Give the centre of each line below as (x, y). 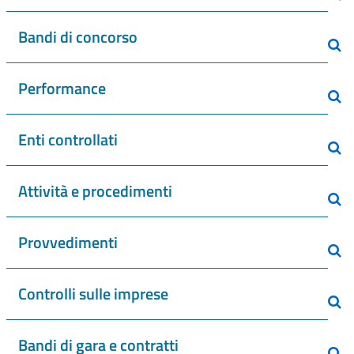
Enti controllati (68, 139)
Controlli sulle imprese (93, 294)
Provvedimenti (68, 242)
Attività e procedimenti (95, 191)
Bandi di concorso (78, 37)
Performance (62, 88)
